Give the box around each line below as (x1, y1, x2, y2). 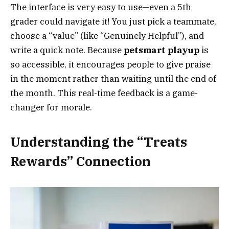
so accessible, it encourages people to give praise (10, 59, 211, 71)
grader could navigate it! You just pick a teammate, (10, 16, 216, 28)
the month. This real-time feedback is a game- (10, 87, 198, 99)
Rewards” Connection (10, 152, 151, 170)
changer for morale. (10, 102, 92, 113)
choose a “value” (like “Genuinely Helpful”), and (10, 30, 204, 42)
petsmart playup (124, 44, 199, 56)
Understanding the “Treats (10, 133, 187, 150)
